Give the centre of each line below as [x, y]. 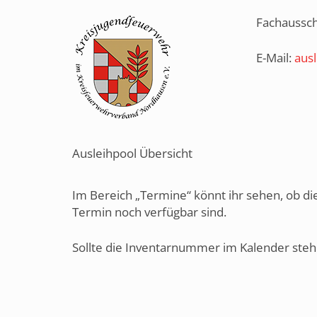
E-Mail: [275, 57]
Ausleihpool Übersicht [132, 153]
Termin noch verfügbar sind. [149, 212]
